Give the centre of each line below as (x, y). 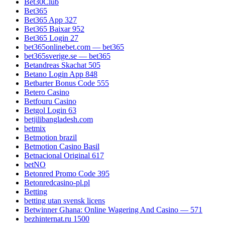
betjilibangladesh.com (59, 120)
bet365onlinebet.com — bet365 (74, 47)
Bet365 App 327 (50, 20)
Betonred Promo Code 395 (67, 174)
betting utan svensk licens (65, 201)
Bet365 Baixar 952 (54, 29)
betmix (35, 129)
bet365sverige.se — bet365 (67, 56)
